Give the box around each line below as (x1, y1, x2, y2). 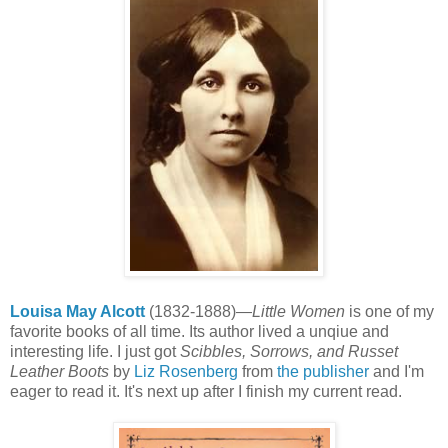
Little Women (252, 302, 345, 320)
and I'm (369, 362, 424, 380)
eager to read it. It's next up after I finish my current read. (10, 382, 402, 400)
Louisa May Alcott (10, 302, 145, 320)
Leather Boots (10, 362, 109, 380)
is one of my (345, 302, 434, 320)
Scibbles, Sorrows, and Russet (180, 342, 398, 360)
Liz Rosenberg (134, 362, 238, 380)
